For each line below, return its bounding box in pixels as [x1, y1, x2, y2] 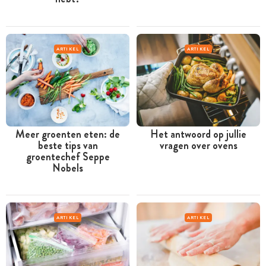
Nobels [52, 160, 83, 176]
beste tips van [37, 137, 98, 153]
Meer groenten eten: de [15, 126, 120, 142]
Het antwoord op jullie [150, 126, 246, 142]
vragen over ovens [159, 137, 237, 153]
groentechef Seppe [26, 148, 110, 164]
